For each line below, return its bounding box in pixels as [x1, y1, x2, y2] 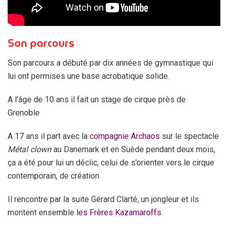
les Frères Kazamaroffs [76, 207, 161, 217]
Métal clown [8, 144, 51, 154]
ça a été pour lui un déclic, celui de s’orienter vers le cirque [8, 157, 214, 167]
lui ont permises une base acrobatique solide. [8, 71, 172, 81]
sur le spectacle [160, 131, 219, 141]
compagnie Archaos [90, 131, 160, 141]
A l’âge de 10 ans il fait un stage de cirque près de [8, 94, 186, 104]
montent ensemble [8, 207, 76, 217]
